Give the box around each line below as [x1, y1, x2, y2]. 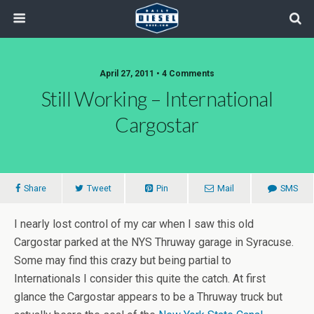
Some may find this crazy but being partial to [14, 254, 231, 267]
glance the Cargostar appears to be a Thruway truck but [14, 290, 282, 303]
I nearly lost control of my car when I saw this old [14, 217, 254, 231]
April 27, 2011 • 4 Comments [100, 69, 214, 78]
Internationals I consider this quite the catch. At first [14, 272, 266, 285]
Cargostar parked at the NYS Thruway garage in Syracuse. [14, 235, 294, 249]
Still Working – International [41, 87, 273, 111]
